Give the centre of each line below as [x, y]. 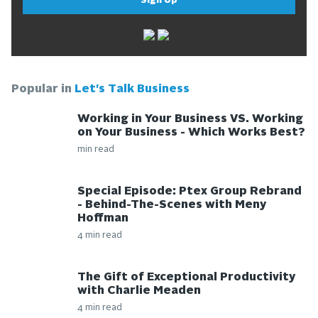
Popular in [43, 90]
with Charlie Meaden [139, 291]
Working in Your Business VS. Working [190, 119]
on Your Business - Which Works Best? [191, 132]
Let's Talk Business [132, 90]
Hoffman [103, 218]
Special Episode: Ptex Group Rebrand [189, 191]
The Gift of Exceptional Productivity [186, 277]
